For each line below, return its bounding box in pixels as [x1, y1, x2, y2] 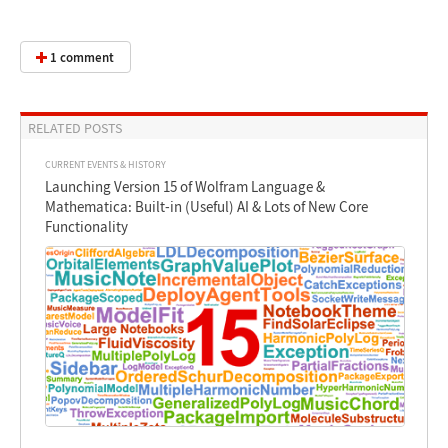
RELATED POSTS [27, 118, 122, 137]
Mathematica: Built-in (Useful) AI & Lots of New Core [45, 196, 369, 216]
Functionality [45, 216, 129, 236]
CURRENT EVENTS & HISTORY [45, 157, 167, 171]
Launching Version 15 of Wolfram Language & [45, 176, 326, 196]
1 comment [49, 48, 114, 66]
